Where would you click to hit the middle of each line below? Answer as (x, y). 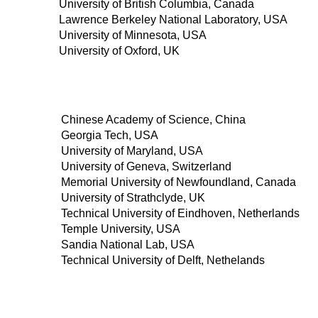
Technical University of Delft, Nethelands (163, 260)
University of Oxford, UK (119, 50)
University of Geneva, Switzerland (146, 166)
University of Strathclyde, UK (133, 197)
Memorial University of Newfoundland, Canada (179, 182)
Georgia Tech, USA (110, 135)
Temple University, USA (121, 229)
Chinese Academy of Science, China (153, 119)
